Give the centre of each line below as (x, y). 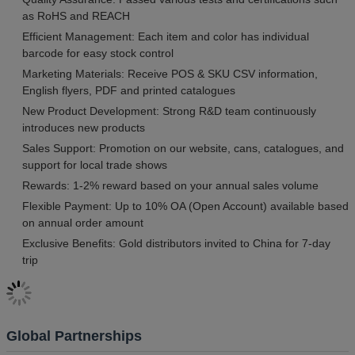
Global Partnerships (74, 336)
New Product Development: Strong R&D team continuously (169, 111)
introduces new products (84, 127)
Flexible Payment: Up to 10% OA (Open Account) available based (185, 206)
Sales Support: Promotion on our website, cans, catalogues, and (183, 148)
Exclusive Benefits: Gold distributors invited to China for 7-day (176, 243)
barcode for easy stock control (98, 53)
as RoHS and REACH (76, 15)
